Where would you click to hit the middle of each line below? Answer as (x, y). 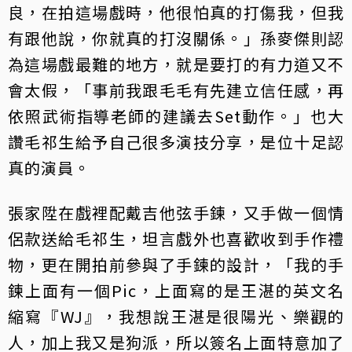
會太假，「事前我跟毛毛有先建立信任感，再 (176, 90)
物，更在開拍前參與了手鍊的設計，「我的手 (176, 264)
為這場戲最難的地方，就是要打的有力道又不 (176, 64)
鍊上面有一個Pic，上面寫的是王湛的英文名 (176, 290)
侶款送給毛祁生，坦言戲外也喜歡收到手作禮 (176, 238)
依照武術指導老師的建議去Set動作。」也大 (176, 115)
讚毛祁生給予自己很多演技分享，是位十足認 (176, 141)
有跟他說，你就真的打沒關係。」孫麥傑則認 (176, 38)
